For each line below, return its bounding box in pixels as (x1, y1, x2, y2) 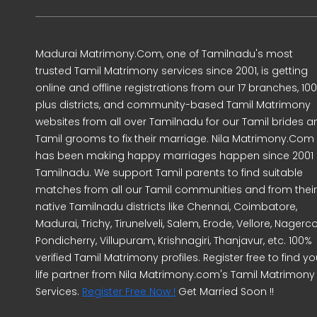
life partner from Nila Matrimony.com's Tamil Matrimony (35, 267, 315, 282)
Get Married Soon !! (175, 284, 274, 299)
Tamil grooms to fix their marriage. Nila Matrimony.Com (35, 132, 314, 146)
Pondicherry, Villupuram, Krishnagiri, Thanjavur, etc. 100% (35, 234, 312, 248)
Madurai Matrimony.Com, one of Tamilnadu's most (35, 47, 293, 61)
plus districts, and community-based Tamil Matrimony (35, 98, 311, 112)
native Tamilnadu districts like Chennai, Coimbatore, (35, 200, 297, 214)
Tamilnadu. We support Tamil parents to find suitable (35, 166, 303, 180)
